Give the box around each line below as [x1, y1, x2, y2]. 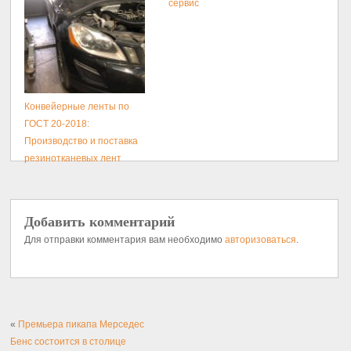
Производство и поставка [24, 135, 139, 147]
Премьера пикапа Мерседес [18, 318, 145, 330]
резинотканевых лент [24, 152, 122, 164]
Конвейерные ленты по [24, 100, 130, 112]
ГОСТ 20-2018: [24, 118, 90, 129]
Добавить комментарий [24, 214, 175, 230]
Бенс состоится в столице [10, 335, 127, 347]
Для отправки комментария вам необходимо [24, 234, 226, 246]
